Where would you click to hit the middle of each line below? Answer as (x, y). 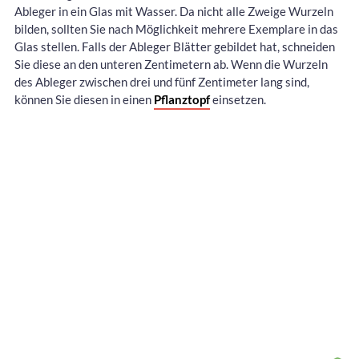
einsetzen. (238, 100)
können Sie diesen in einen (84, 100)
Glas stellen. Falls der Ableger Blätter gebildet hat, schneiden (175, 47)
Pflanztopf (182, 100)
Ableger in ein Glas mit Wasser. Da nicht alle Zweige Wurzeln (174, 12)
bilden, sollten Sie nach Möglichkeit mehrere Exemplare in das (176, 29)
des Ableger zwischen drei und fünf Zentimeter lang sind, (162, 82)
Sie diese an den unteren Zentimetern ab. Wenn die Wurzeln (171, 65)
